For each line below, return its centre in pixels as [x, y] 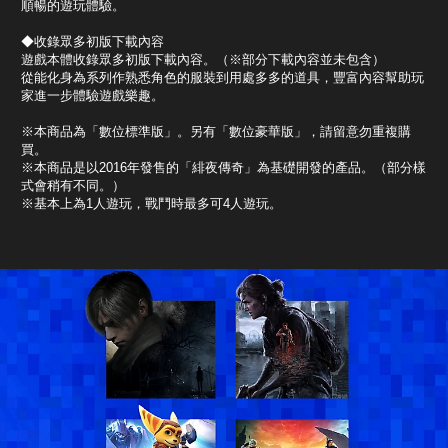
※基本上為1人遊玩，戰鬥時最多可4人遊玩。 [151, 203]
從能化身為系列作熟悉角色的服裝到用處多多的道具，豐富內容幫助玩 [222, 77]
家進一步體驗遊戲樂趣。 [92, 95]
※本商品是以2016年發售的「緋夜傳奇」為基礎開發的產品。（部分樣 [223, 167]
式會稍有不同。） [73, 185]
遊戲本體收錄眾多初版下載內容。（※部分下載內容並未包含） [203, 59]
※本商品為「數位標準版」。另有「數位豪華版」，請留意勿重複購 [216, 131]
